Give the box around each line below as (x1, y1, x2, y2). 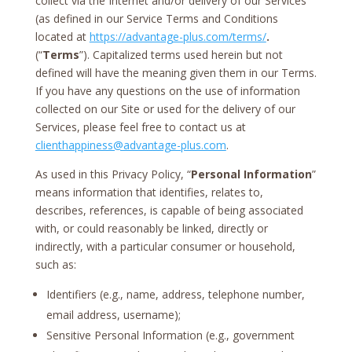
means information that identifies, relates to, (35, 184, 263, 200)
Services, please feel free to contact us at (35, 119, 246, 134)
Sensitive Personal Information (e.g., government (46, 327, 295, 343)
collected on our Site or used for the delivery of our (35, 101, 295, 116)
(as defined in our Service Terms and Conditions (35, 10, 278, 26)
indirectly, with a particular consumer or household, (35, 238, 295, 254)
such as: (35, 256, 76, 272)
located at (35, 28, 90, 44)
